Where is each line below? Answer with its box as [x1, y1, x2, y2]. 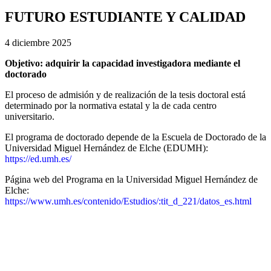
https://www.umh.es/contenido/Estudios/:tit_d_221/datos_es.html [5, 195, 252, 206]
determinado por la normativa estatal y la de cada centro [5, 100, 217, 111]
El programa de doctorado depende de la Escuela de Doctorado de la [5, 131, 266, 142]
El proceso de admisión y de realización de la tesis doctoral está [5, 89, 246, 100]
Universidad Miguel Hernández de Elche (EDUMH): [5, 142, 208, 153]
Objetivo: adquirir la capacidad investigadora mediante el [5, 57, 240, 68]
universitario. [5, 111, 54, 122]
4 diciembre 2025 [5, 37, 71, 48]
